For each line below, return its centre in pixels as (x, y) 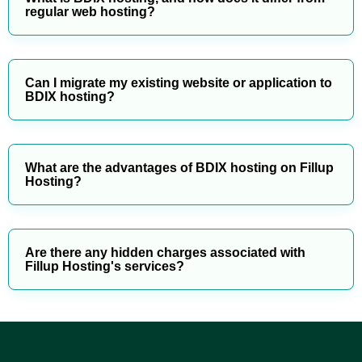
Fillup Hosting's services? (105, 267)
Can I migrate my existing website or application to (179, 83)
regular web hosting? (90, 12)
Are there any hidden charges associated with (165, 253)
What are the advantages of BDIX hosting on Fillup (179, 168)
